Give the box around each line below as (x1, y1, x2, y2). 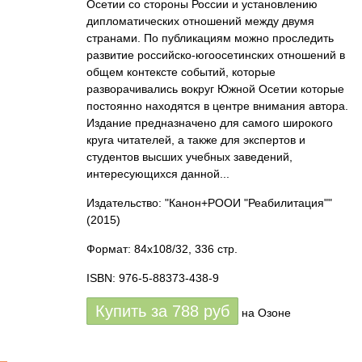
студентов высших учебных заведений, (86, 150, 293, 163)
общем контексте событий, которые (86, 65, 276, 78)
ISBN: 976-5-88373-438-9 (86, 271, 219, 284)
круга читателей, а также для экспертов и (86, 133, 305, 146)
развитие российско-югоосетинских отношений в (86, 48, 345, 61)
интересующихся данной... (86, 167, 229, 180)
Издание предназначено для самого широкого (86, 116, 333, 129)
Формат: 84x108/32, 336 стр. (86, 242, 238, 255)
